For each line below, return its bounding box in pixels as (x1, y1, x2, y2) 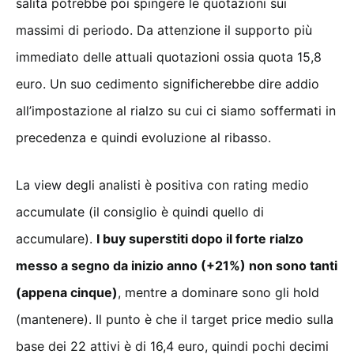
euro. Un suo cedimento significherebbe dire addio (16, 75, 319, 92)
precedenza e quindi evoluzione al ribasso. (16, 129, 271, 145)
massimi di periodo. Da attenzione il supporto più (16, 21, 312, 38)
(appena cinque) (16, 284, 118, 300)
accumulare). (16, 230, 96, 247)
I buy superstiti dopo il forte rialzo (96, 230, 303, 247)
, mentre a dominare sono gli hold (118, 284, 319, 300)
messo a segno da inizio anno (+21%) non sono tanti (16, 257, 337, 273)
